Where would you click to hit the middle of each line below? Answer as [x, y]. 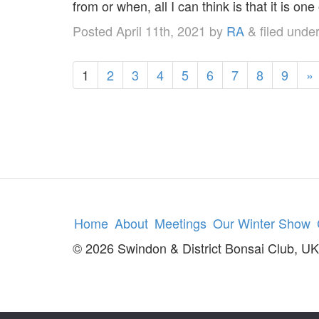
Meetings [181, 223]
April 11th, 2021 [161, 30]
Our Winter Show [262, 223]
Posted [94, 30]
